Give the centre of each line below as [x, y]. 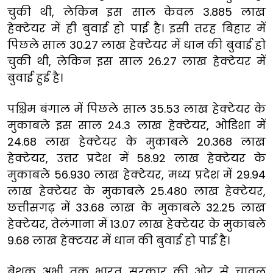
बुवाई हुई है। [35, 77]
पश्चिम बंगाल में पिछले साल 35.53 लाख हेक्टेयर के [136, 108]
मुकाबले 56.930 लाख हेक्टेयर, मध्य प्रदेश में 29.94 [136, 174]
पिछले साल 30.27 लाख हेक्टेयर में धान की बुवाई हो [136, 44]
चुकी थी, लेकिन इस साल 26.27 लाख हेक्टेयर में [136, 61]
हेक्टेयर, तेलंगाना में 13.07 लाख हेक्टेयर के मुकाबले [136, 224]
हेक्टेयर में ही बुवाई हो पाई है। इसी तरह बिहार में [136, 28]
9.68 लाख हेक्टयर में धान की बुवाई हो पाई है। [119, 240]
